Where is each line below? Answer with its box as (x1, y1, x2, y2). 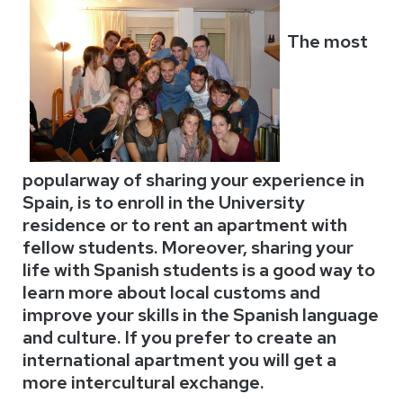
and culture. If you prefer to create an (22, 326, 336, 350)
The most (287, 29, 368, 53)
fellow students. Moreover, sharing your (22, 236, 354, 260)
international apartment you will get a (22, 348, 336, 372)
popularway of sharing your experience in (22, 168, 364, 193)
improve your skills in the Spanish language (22, 303, 379, 327)
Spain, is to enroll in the (22, 191, 219, 215)
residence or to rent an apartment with (22, 213, 347, 237)
